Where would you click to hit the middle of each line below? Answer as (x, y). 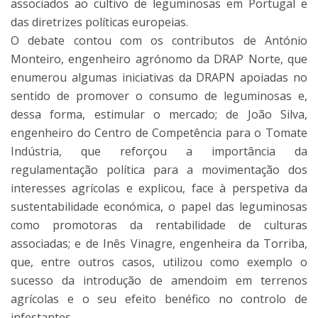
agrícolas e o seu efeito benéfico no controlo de (159, 299)
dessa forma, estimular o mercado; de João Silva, (159, 114)
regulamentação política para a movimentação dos (159, 170)
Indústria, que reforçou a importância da (159, 151)
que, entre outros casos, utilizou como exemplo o (159, 262)
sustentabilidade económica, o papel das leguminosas (159, 207)
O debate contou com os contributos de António (159, 40)
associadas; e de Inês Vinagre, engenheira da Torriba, (159, 243)
